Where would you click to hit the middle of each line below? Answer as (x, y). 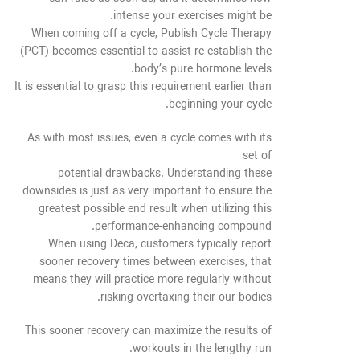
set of (257, 157)
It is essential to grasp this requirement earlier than (143, 88)
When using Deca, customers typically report (160, 245)
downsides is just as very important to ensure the (147, 192)
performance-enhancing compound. (183, 227)
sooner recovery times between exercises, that (155, 263)
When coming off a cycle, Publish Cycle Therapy (151, 35)
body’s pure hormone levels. (203, 70)
